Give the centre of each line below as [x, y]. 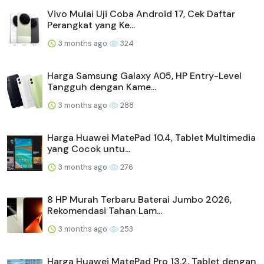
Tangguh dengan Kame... [102, 87]
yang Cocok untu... [89, 148]
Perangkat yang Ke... [91, 25]
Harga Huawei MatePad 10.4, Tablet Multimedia [151, 137]
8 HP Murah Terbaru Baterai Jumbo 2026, [139, 199]
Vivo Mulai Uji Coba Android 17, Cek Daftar [141, 14]
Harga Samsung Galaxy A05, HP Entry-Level [144, 75]
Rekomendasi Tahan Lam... [105, 210]
